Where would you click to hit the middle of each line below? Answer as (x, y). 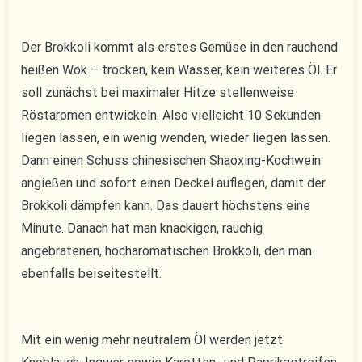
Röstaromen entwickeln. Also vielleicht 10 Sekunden (171, 116)
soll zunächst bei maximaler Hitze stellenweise (158, 93)
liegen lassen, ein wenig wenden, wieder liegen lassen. (176, 138)
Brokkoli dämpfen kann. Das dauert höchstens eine (166, 206)
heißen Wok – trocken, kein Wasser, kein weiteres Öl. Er (179, 70)
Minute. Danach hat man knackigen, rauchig (142, 229)
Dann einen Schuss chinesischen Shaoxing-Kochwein (171, 161)
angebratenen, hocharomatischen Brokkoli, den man (167, 251)
